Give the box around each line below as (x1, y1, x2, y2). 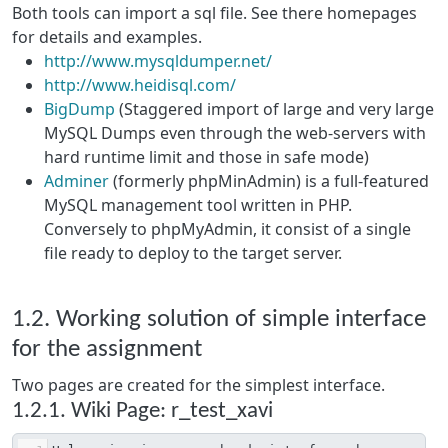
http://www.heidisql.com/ (44, 74, 236, 96)
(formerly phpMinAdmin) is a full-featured (109, 170, 429, 192)
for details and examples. (12, 26, 202, 48)
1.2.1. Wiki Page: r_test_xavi (12, 399, 273, 423)
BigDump (44, 98, 115, 120)
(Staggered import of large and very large (115, 98, 434, 120)
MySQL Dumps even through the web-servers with (44, 122, 426, 144)
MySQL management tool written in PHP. (44, 194, 352, 216)
